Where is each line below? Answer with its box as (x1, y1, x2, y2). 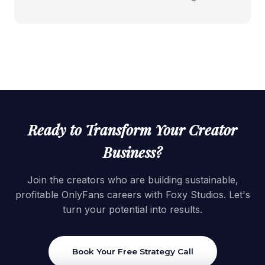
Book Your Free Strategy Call (72, 247, 193, 257)
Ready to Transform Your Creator (28, 120, 237, 140)
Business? (103, 143, 162, 162)
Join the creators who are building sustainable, (27, 174, 238, 186)
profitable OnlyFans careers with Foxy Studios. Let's (15, 189, 250, 201)
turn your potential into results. (63, 203, 202, 216)
